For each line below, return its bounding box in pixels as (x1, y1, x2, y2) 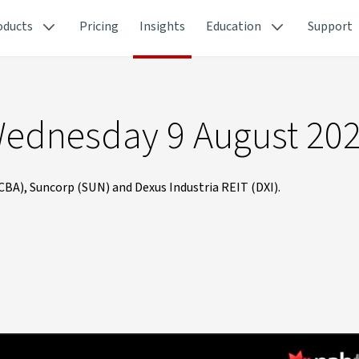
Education (206, 18, 261, 35)
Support (308, 18, 353, 35)
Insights (139, 18, 185, 35)
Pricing (79, 18, 119, 35)
